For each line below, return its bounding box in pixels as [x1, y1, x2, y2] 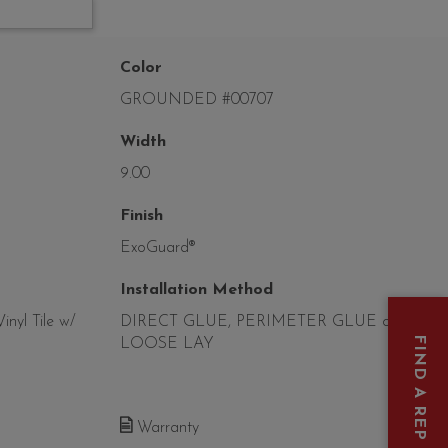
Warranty [131, 420, 199, 437]
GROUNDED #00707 [119, 92, 274, 109]
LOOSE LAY [119, 336, 214, 353]
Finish [119, 208, 163, 225]
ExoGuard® [119, 240, 195, 257]
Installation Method [119, 282, 273, 299]
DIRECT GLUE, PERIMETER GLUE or [119, 314, 396, 331]
